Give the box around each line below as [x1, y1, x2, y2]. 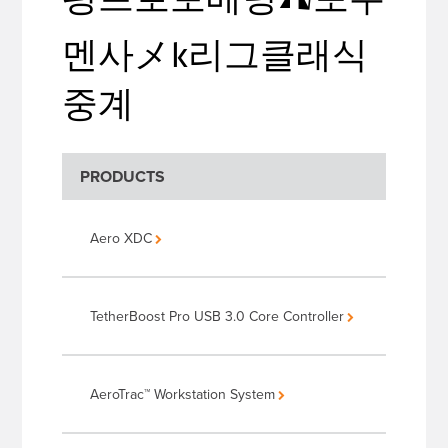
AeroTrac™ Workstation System [90, 384, 276, 405]
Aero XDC [90, 228, 153, 249]
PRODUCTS [80, 165, 166, 189]
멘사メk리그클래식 [62, 31, 369, 77]
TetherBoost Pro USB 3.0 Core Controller [90, 306, 345, 327]
